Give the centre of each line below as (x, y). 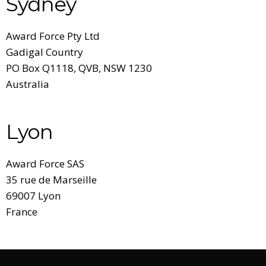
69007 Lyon (33, 195)
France (22, 211)
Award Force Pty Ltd (53, 36)
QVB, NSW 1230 (115, 68)
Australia (28, 84)
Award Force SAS (45, 163)
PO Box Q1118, (42, 68)
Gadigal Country (45, 52)
